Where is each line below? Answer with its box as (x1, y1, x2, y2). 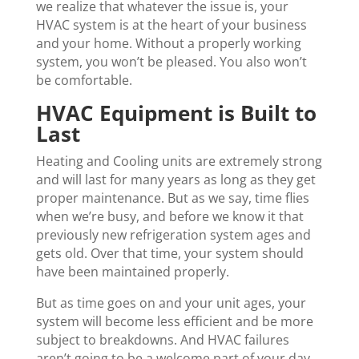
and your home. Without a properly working (35, 34, 301, 53)
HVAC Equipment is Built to (35, 99, 317, 128)
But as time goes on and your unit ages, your (35, 294, 306, 313)
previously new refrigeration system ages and (35, 226, 311, 244)
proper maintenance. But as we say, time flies (35, 189, 309, 208)
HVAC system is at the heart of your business (35, 16, 307, 34)
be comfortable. (35, 71, 132, 90)
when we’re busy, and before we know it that (35, 208, 304, 226)
